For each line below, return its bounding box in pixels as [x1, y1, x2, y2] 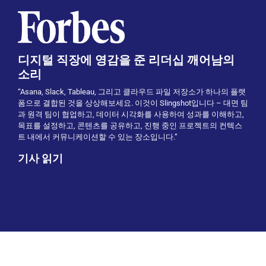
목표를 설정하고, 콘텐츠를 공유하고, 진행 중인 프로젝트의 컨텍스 [18, 121, 242, 130]
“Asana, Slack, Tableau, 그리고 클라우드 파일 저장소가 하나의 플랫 [18, 87, 246, 96]
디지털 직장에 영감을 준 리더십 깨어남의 [18, 52, 235, 67]
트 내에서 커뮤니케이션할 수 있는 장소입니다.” [18, 132, 178, 141]
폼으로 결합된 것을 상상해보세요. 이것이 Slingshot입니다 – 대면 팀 [18, 98, 248, 107]
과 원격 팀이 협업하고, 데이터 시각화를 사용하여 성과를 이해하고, [18, 109, 244, 119]
